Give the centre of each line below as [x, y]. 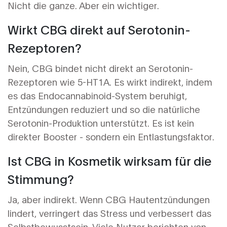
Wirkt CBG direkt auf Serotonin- [99, 29]
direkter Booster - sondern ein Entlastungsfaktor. [111, 137]
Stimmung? [41, 179]
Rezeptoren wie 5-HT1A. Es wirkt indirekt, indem [110, 82]
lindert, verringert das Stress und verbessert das [109, 213]
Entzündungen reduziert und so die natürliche [104, 109]
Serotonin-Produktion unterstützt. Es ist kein [101, 123]
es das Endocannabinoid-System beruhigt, [97, 96]
